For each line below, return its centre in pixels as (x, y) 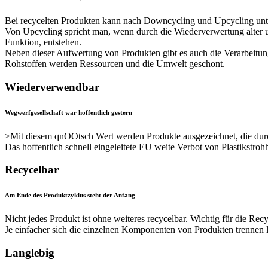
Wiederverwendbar (52, 87)
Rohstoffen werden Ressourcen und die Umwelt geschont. (115, 63)
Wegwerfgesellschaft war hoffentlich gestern (68, 112)
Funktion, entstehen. (43, 42)
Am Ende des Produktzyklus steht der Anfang (70, 195)
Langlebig (30, 253)
